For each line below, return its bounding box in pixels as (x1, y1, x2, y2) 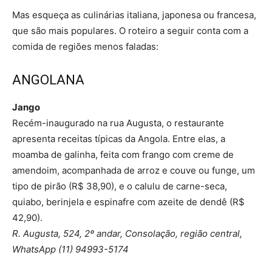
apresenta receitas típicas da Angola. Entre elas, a (12, 132, 225, 144)
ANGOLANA (12, 72, 84, 87)
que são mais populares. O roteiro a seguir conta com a (12, 24, 248, 36)
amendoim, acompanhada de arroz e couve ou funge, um (12, 164, 255, 176)
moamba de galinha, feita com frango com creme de (12, 148, 234, 160)
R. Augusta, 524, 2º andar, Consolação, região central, (12, 227, 242, 239)
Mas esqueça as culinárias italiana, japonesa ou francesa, (12, 8, 256, 21)
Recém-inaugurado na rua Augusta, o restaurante (12, 117, 224, 129)
